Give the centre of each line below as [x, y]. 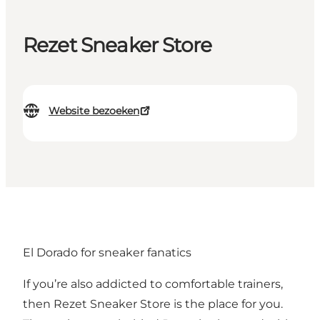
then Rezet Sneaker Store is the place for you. [153, 304]
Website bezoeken [94, 111]
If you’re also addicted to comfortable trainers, [153, 284]
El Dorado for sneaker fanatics [107, 252]
